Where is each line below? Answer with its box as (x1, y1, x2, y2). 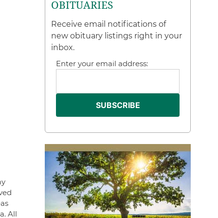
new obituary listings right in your (51, 31, 182, 40)
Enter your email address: (56, 59, 148, 68)
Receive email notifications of (51, 19, 166, 29)
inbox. (51, 43, 75, 52)
